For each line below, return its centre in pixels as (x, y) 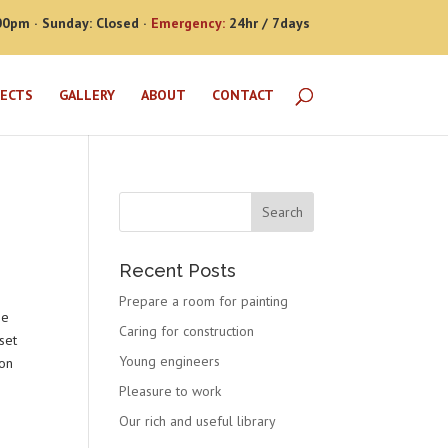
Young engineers (170, 361)
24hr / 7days (267, 22)
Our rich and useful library (198, 421)
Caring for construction (187, 331)
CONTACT (242, 95)
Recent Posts (178, 270)
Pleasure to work (170, 391)
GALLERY (86, 95)
